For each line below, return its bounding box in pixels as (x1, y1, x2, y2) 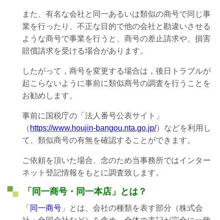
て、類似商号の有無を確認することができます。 (22, 136, 195, 144)
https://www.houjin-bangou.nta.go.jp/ (30, 123, 156, 132)
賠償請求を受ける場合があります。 (22, 46, 148, 55)
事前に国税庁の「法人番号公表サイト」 (22, 111, 164, 120)
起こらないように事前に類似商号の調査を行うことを (22, 79, 211, 87)
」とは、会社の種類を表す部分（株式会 (61, 203, 203, 212)
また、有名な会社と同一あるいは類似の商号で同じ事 (22, 9, 211, 18)
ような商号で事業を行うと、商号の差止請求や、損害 (22, 34, 211, 43)
